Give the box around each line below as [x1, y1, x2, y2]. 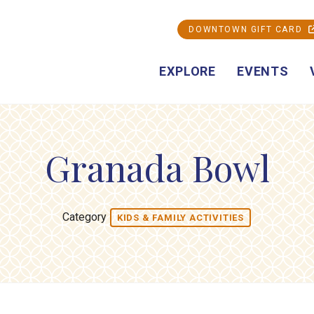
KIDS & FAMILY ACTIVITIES [116, 212, 245, 223]
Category [62, 210, 109, 224]
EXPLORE [159, 64, 216, 78]
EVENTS [236, 64, 289, 78]
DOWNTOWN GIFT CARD [189, 25, 309, 34]
